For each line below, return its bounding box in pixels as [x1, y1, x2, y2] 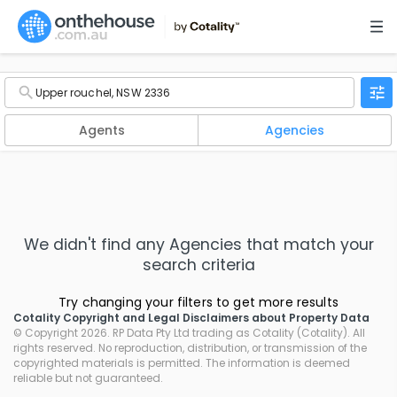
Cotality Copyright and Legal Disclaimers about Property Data [13, 311, 370, 326]
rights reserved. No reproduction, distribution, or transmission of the [13, 341, 367, 356]
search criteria [142, 254, 255, 276]
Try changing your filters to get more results [58, 293, 339, 312]
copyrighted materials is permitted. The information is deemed [13, 356, 350, 371]
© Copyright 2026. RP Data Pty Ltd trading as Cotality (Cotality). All [13, 326, 365, 341]
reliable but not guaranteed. [13, 371, 163, 386]
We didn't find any [23, 234, 169, 256]
